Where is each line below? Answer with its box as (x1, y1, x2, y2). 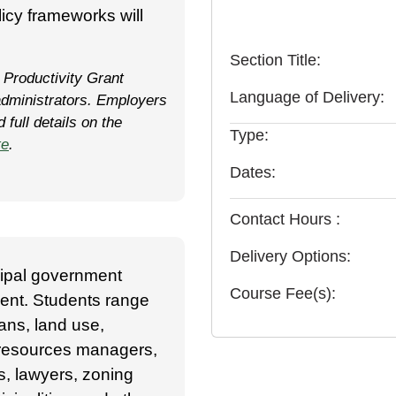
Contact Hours (230, 209, 336, 228)
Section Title (230, 50, 316, 69)
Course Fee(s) (230, 284, 331, 302)
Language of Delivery (230, 88, 380, 106)
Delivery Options (230, 247, 346, 265)
